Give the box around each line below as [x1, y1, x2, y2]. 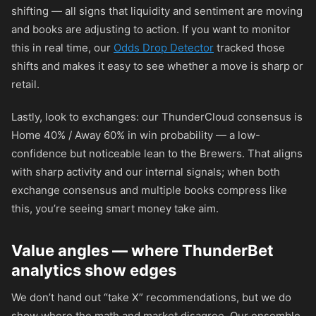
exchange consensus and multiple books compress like [11, 183, 287, 197]
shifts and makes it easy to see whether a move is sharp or [11, 59, 303, 73]
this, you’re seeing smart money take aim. [11, 202, 219, 215]
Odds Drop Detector [114, 41, 214, 54]
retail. [11, 78, 39, 91]
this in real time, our [11, 41, 114, 54]
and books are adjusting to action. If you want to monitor [11, 23, 291, 36]
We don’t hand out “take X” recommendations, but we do [11, 291, 291, 304]
